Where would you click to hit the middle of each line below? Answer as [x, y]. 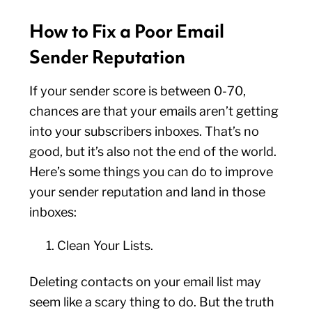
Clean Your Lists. [107, 245]
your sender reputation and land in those [148, 192]
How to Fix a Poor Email [127, 31]
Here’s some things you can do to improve [151, 172]
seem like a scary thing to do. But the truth [152, 302]
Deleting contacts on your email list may [146, 282]
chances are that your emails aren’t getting [154, 111]
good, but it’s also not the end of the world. [153, 151]
